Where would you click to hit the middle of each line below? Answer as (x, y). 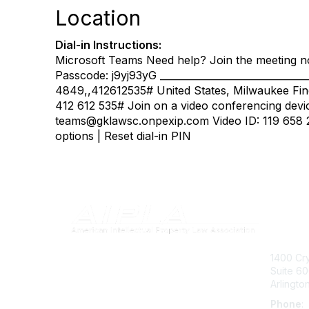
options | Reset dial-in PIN (123, 136)
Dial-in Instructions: (108, 45)
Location (98, 18)
